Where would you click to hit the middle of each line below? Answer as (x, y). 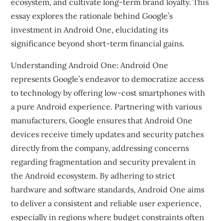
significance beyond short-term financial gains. (98, 43)
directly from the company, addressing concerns (100, 148)
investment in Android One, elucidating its (90, 30)
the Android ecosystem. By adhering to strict (93, 176)
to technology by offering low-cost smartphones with (108, 93)
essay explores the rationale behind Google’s (92, 16)
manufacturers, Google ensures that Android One (102, 120)
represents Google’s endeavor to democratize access (108, 79)
